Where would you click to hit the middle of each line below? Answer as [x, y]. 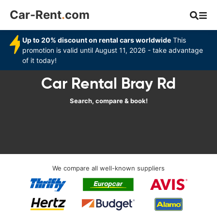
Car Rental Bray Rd [108, 83]
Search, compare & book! [108, 101]
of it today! [40, 60]
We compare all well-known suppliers [108, 168]
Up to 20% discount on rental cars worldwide [97, 40]
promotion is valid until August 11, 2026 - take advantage [113, 50]
